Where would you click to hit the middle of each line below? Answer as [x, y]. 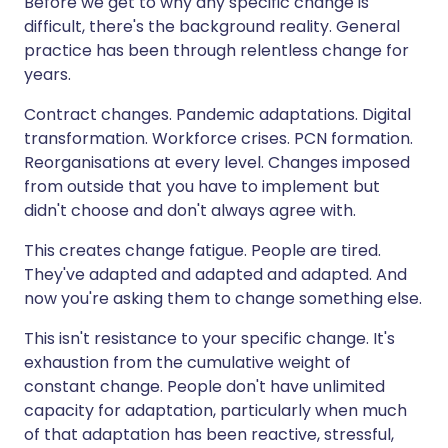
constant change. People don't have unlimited [204, 386]
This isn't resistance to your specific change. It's [209, 338]
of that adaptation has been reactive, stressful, [209, 434]
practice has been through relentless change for [216, 50]
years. [47, 74]
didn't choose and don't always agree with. [190, 210]
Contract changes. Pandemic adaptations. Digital [217, 114]
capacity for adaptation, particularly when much [215, 410]
